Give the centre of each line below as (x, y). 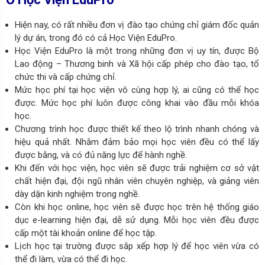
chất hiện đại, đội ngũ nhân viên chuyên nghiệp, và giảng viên (137, 181)
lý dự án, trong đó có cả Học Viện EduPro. (96, 38)
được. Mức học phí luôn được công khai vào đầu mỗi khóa (137, 103)
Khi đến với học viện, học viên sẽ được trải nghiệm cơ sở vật (137, 168)
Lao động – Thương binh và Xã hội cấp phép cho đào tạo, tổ (137, 64)
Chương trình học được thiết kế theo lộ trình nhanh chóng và (137, 129)
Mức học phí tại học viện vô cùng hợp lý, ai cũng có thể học (137, 90)
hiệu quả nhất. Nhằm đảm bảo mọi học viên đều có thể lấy (137, 142)
